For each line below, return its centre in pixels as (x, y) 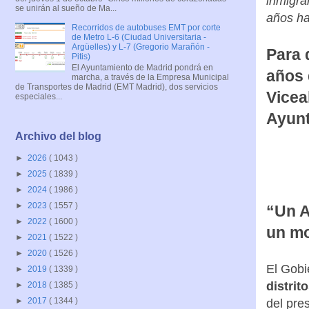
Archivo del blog (58, 137)
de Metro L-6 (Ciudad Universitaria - (139, 37)
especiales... (39, 96)
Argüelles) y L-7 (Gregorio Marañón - (140, 47)
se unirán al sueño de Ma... (66, 8)
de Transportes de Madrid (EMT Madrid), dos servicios (117, 87)
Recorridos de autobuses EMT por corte (146, 27)
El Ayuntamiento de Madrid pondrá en (142, 67)
